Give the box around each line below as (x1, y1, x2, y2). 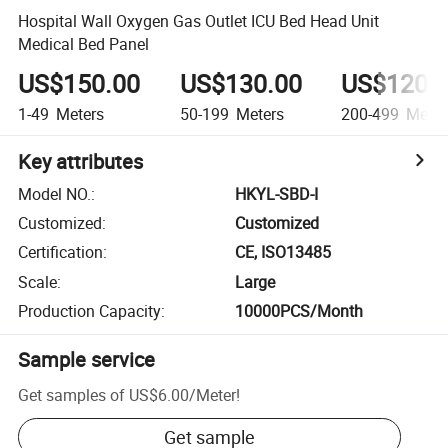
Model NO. (18, 182, 92, 205)
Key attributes (18, 147, 144, 175)
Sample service (18, 346, 156, 374)
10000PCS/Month (235, 300, 364, 323)
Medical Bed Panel (18, 32, 150, 55)
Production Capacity (18, 300, 162, 323)
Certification (18, 241, 104, 264)
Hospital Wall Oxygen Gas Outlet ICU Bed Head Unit (18, 9, 380, 32)
